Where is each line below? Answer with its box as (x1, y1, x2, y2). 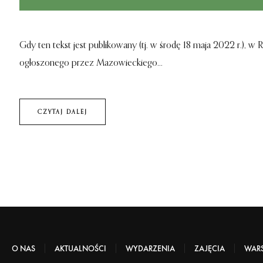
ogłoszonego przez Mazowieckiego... (19, 59, 163, 69)
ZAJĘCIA (194, 243, 225, 254)
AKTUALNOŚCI (55, 243, 106, 254)
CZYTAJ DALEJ (38, 109, 87, 115)
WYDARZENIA (126, 243, 175, 254)
